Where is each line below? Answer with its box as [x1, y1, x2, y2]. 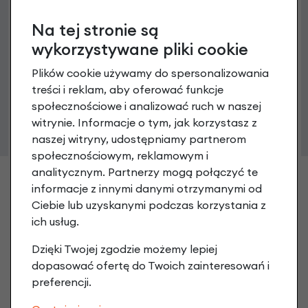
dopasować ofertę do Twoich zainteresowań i [32, 258, 269, 273]
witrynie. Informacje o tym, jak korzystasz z [32, 115, 257, 130]
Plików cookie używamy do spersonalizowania [32, 66, 269, 80]
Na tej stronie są [32, 20, 159, 41]
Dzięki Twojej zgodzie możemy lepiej [32, 242, 217, 256]
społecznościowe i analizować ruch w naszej [32, 99, 261, 113]
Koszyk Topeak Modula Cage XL [60, 98, 249, 115]
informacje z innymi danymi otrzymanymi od [32, 181, 262, 196]
